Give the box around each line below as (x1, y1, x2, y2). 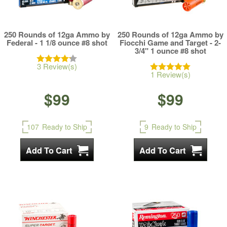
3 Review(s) (36, 61, 77, 71)
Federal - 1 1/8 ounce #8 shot (6, 37, 107, 48)
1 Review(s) (150, 69, 191, 80)
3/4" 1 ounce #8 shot (134, 45, 206, 56)
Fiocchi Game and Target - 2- (120, 37, 221, 48)
